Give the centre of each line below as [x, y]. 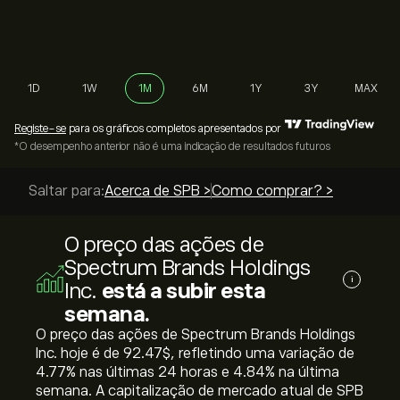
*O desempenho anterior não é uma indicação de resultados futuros [172, 146]
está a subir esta [183, 291]
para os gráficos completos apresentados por [174, 129]
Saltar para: [67, 191]
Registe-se [40, 129]
